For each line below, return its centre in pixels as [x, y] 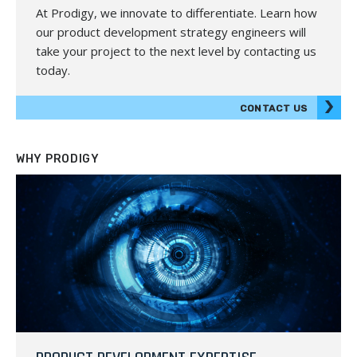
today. [53, 70]
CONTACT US [274, 108]
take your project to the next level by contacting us [176, 51]
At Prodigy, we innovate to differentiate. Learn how [177, 12]
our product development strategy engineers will [171, 31]
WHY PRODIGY [58, 159]
